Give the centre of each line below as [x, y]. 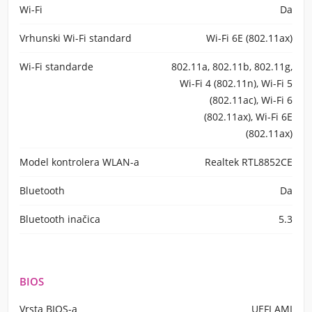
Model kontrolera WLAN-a [79, 162]
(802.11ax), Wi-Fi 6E [248, 117]
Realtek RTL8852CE [249, 162]
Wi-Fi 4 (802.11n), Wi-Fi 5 [236, 83]
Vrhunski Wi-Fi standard [76, 38]
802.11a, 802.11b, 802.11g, [232, 67]
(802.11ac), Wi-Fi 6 [251, 100]
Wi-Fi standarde [56, 67]
